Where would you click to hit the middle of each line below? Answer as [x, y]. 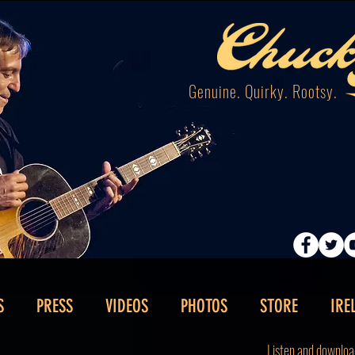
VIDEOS [127, 306]
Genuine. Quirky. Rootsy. [265, 91]
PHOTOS [204, 306]
